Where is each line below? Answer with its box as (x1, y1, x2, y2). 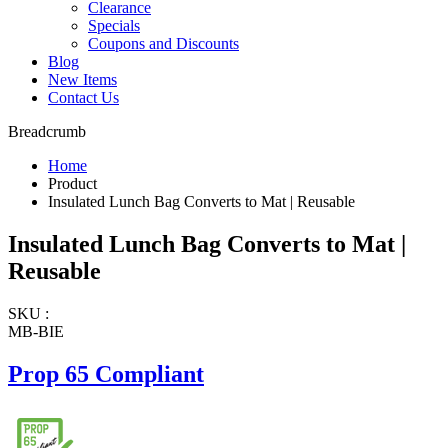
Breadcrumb (8, 123, 86, 141)
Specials (88, 17, 140, 35)
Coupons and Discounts (88, 35, 239, 53)
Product (48, 175, 97, 193)
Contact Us (48, 89, 119, 107)
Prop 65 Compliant (8, 360, 204, 387)
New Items (48, 71, 117, 89)
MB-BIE (8, 322, 64, 340)
